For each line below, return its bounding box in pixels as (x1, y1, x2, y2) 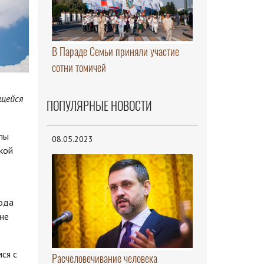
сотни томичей (51, 60, 106, 75)
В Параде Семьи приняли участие (51, 44, 179, 60)
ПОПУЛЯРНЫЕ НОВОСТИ (46, 98, 152, 114)
